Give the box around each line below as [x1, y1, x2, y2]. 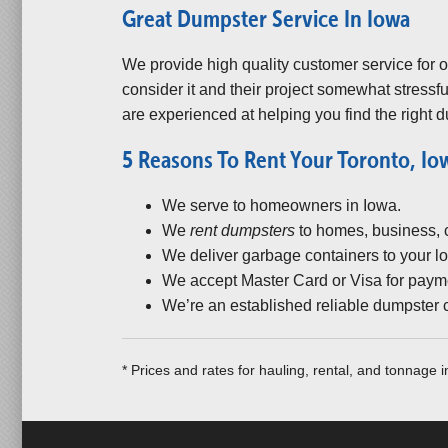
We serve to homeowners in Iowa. [162, 197, 401, 214]
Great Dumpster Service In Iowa [122, 4, 410, 33]
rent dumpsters [190, 222, 295, 239]
